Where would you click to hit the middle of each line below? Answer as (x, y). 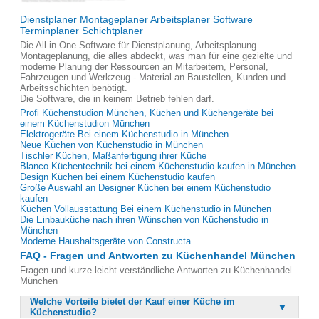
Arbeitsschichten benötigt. (74, 88)
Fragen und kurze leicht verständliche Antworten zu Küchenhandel (156, 270)
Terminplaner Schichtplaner (82, 31)
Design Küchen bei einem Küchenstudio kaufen (117, 177)
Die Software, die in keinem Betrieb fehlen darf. (117, 99)
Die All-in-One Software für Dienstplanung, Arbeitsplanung (138, 45)
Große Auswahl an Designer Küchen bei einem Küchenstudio (145, 188)
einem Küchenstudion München (85, 124)
